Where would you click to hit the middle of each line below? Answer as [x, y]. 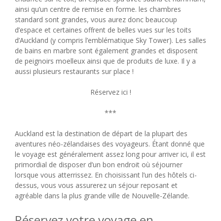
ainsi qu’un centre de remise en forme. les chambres [98, 9]
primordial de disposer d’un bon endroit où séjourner [99, 164]
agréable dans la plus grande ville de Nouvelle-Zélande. [102, 195]
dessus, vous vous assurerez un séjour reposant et [96, 185]
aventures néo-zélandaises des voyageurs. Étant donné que [110, 144]
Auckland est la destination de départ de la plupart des [101, 133]
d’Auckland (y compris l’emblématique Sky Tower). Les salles [110, 40]
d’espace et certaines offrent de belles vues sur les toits [103, 30]
